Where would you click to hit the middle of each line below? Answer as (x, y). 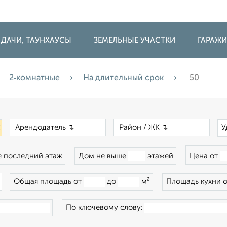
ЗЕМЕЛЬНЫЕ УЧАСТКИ (135, 40)
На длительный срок (123, 78)
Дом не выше (103, 156)
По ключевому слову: (105, 207)
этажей (159, 156)
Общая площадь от (49, 182)
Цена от (205, 156)
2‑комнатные (34, 78)
